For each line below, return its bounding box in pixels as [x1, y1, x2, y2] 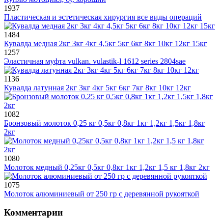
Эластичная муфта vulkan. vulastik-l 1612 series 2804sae [4, 56, 186, 65]
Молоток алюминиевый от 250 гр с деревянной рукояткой [4, 189, 199, 198]
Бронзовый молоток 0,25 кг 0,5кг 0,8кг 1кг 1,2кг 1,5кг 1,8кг [4, 118, 205, 127]
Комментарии [4, 207, 63, 218]
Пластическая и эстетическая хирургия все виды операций [4, 12, 202, 21]
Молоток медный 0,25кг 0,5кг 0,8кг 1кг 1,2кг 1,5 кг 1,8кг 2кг [4, 163, 210, 171]
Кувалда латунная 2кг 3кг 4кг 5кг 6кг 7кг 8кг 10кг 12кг [4, 83, 191, 92]
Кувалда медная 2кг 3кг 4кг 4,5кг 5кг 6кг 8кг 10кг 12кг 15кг [4, 39, 207, 48]
